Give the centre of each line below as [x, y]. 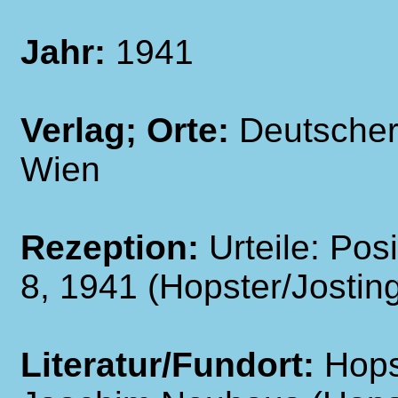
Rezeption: [115, 247]
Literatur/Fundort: [172, 365]
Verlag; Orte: [130, 130]
